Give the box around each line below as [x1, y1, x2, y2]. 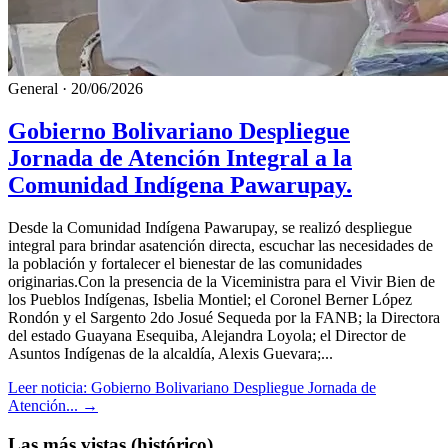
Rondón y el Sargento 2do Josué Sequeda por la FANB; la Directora [8, 309, 440, 327]
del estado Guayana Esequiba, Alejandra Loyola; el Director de [8, 327, 406, 345]
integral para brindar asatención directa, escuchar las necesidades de [8, 237, 433, 255]
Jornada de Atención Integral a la [8, 145, 352, 172]
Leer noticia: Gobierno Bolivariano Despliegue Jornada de [8, 379, 376, 397]
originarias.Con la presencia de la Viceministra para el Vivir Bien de [8, 273, 435, 291]
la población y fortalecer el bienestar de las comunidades [8, 255, 362, 273]
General [8, 80, 58, 98]
